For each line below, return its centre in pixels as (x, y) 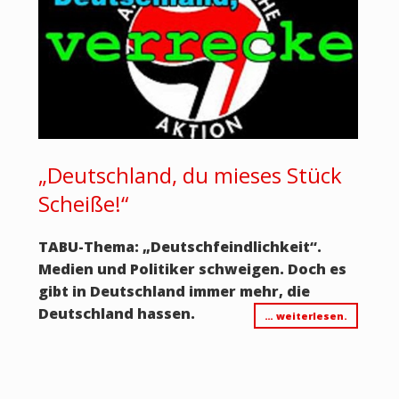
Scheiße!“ (83, 204)
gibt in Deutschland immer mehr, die (174, 292)
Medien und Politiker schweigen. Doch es (192, 269)
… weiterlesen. (305, 316)
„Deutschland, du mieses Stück (190, 175)
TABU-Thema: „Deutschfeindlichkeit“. (179, 247)
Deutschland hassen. (116, 314)
